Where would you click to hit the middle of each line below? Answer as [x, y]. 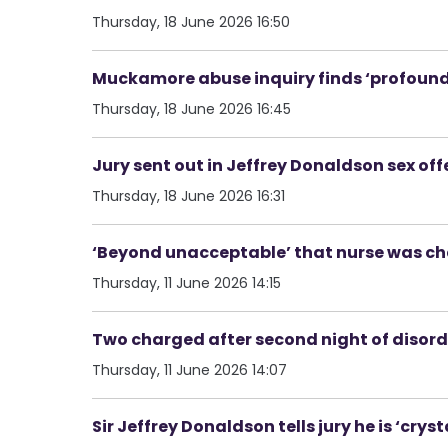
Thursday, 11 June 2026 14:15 [186, 282]
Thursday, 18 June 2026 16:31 [188, 195]
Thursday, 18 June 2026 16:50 [191, 21]
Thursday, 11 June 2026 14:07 [189, 369]
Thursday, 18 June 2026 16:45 [191, 108]
